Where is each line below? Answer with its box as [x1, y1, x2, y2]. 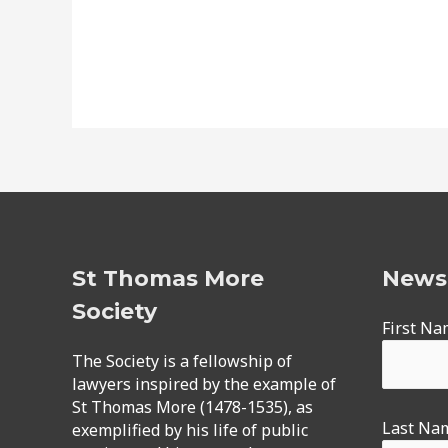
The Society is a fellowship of [72, 350, 292, 373]
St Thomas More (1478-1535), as [72, 396, 313, 419]
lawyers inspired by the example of [72, 373, 336, 396]
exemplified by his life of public [72, 419, 308, 442]
